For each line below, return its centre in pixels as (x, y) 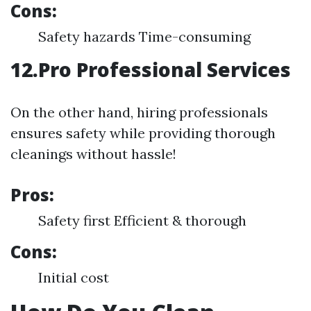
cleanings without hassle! (93, 154)
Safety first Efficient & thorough (142, 220)
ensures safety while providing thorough (143, 133)
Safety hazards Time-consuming (144, 36)
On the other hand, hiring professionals (139, 112)
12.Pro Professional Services (151, 69)
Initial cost (74, 277)
